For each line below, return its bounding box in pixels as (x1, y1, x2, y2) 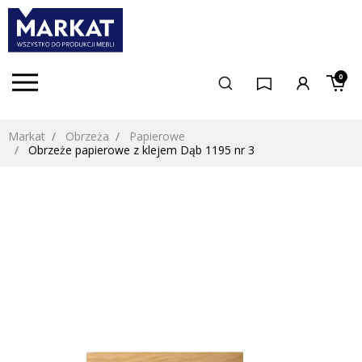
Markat (8, 128, 45, 145)
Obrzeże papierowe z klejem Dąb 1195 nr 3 (25, 142, 255, 158)
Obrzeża (65, 128, 109, 145)
